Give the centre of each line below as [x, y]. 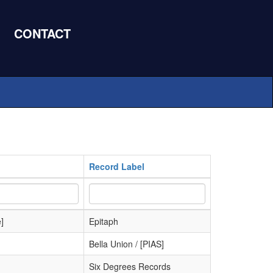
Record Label [117, 166]
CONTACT [42, 33]
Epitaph [104, 221]
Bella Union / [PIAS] [126, 244]
